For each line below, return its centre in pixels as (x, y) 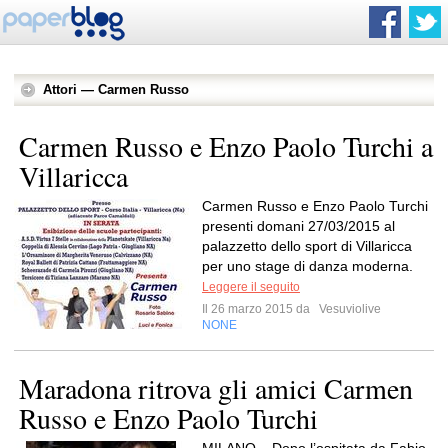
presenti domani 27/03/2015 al (298, 226)
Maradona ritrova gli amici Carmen (216, 388)
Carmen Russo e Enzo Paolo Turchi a (226, 146)
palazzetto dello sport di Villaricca (307, 246)
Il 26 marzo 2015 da (259, 309)
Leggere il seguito (251, 287)
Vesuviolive (348, 309)
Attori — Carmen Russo (116, 89)
